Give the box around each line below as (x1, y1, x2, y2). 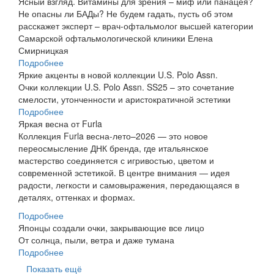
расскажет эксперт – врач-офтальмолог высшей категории (18, 20, 253, 32)
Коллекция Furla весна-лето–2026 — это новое (18, 130, 208, 143)
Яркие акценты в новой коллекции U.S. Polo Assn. (18, 68, 218, 81)
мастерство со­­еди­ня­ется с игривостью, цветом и (18, 154, 214, 167)
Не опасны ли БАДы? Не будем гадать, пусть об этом (18, 7, 233, 20)
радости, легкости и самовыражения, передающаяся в (18, 179, 239, 191)
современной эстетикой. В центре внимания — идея (18, 166, 230, 179)
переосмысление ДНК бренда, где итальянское (18, 142, 209, 155)
